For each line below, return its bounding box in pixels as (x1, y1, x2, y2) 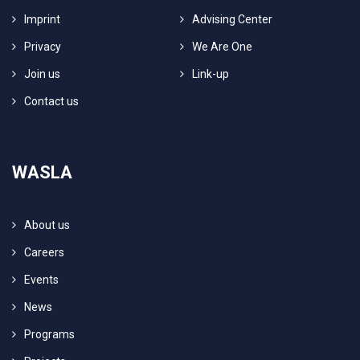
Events (24, 272, 59, 286)
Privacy (24, 39, 61, 53)
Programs (24, 327, 75, 341)
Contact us (24, 94, 79, 108)
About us (24, 218, 70, 231)
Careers (24, 245, 64, 259)
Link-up (192, 67, 229, 80)
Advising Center (192, 12, 272, 26)
